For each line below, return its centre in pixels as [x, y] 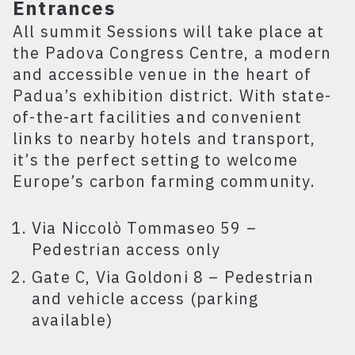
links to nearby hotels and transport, [164, 138]
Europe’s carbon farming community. [164, 181]
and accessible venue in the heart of [162, 74]
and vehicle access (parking [145, 298]
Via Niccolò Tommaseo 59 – [144, 227]
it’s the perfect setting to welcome [156, 159]
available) [72, 319]
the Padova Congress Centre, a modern [172, 52]
